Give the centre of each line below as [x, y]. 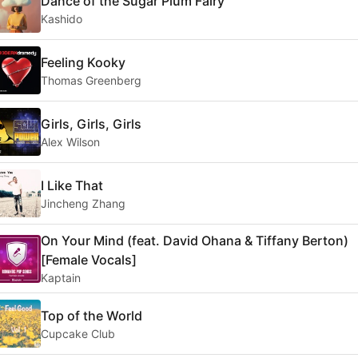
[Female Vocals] [89, 260]
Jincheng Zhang [83, 203]
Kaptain [61, 278]
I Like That [72, 185]
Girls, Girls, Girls [91, 123]
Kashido [62, 18]
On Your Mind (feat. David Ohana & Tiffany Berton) [195, 241]
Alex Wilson [70, 141]
